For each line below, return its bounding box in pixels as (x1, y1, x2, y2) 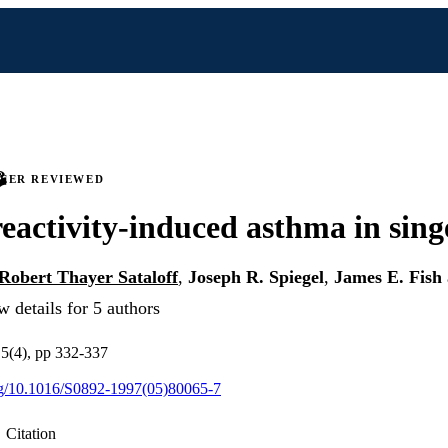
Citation (6, 425, 56, 443)
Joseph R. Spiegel (188, 267, 324, 288)
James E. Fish (334, 267, 442, 288)
